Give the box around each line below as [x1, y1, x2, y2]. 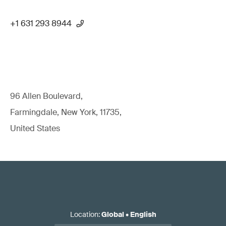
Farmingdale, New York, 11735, [10, 106, 122, 118]
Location [70, 209, 98, 219]
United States [10, 123, 60, 134]
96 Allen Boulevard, [10, 90, 83, 101]
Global [101, 209, 124, 219]
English [130, 209, 156, 219]
